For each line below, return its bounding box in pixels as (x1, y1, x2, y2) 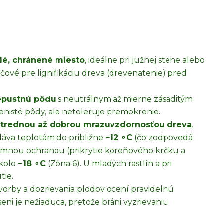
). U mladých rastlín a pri (76, 159, 172, 168)
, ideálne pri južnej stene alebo (85, 55, 205, 65)
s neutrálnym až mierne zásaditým (56, 94, 193, 104)
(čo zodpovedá (132, 133, 193, 142)
